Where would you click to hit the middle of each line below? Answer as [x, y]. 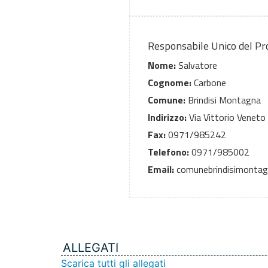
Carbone [209, 82]
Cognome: [170, 82]
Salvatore [197, 65]
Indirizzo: [167, 117]
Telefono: [168, 152]
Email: [161, 169]
